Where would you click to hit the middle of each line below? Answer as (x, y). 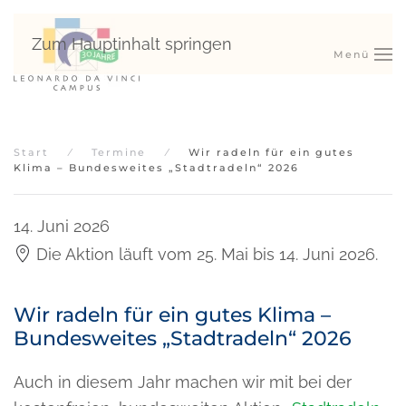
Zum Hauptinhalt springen (132, 44)
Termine (119, 152)
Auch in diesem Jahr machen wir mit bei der (183, 382)
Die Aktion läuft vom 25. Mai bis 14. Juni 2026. (207, 254)
